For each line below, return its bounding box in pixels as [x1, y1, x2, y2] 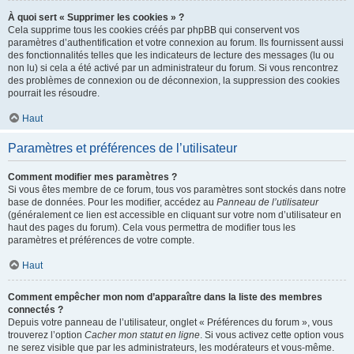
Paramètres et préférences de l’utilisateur [8, 141, 237, 155]
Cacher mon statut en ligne [85, 330, 200, 341]
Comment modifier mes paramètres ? [8, 171, 177, 183]
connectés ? [8, 304, 63, 315]
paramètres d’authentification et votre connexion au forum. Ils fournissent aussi [8, 37, 344, 48]
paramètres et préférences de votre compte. [8, 235, 194, 246]
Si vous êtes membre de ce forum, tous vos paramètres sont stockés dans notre [8, 184, 346, 195]
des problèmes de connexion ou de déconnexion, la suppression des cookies [8, 75, 340, 86]
